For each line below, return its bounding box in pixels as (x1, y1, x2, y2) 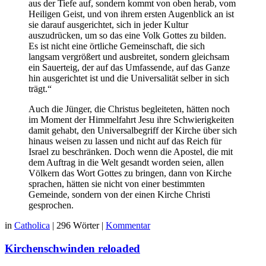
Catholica (14, 220, 50, 231)
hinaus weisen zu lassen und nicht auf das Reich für (28, 136, 221, 147)
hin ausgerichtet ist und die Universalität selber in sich (28, 73, 229, 84)
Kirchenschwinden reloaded (5, 242, 140, 255)
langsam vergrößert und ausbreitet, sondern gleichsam (28, 52, 229, 62)
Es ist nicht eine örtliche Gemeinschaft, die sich (28, 41, 205, 52)
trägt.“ (28, 84, 52, 94)
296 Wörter (56, 220, 99, 231)
